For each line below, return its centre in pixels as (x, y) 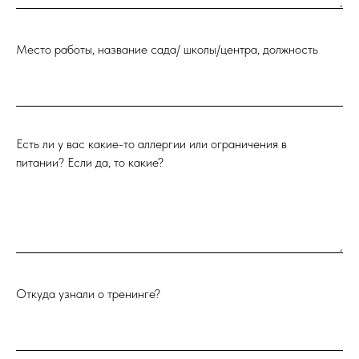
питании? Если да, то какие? (90, 162)
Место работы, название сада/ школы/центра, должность (167, 49)
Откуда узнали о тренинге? (88, 294)
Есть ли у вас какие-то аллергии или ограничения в (151, 144)
